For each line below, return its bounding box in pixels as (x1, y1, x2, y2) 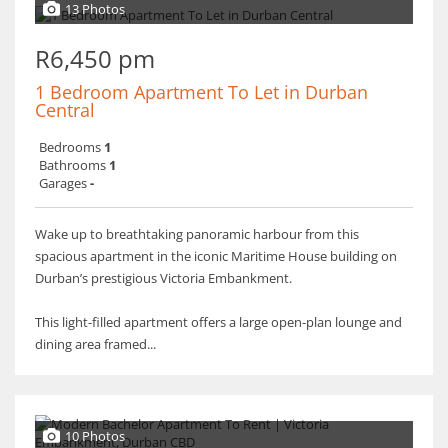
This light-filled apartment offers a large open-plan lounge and (35, 313, 402, 331)
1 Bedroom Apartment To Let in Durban (35, 80, 368, 104)
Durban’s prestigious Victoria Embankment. (35, 269, 292, 287)
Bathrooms (39, 156, 106, 174)
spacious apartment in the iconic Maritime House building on (35, 247, 397, 265)
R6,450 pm (35, 42, 155, 75)
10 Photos (65, 427, 125, 445)
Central (35, 98, 95, 122)
